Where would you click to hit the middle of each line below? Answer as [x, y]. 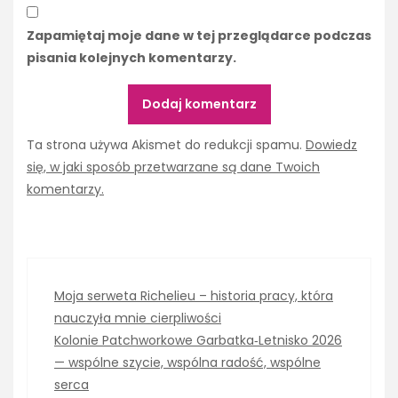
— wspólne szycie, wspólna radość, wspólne [187, 362]
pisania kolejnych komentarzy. [131, 58]
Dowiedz [331, 144]
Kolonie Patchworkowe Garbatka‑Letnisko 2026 [198, 340]
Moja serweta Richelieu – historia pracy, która [194, 295]
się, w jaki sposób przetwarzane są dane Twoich [173, 167]
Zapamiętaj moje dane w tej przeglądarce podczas [199, 36]
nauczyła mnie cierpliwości [138, 318]
